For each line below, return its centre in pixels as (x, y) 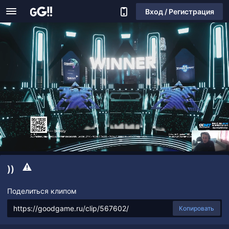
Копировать (197, 209)
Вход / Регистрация (179, 11)
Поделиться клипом (42, 191)
